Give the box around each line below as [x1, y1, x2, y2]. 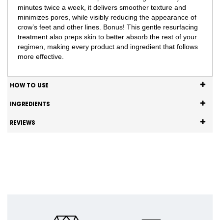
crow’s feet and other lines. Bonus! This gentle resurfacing [18, 23, 198, 31]
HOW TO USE [10, 82, 49, 89]
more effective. [18, 53, 64, 61]
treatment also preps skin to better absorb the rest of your [18, 33, 197, 41]
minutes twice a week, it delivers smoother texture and [18, 3, 186, 12]
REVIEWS [10, 120, 35, 127]
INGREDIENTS [10, 101, 50, 108]
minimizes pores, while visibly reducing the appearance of [18, 13, 196, 22]
